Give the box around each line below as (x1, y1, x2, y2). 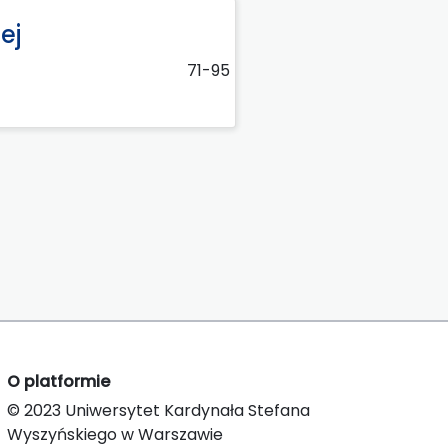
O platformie (7, 369, 110, 393)
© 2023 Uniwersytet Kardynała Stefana (7, 398, 310, 422)
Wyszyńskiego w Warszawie (7, 422, 223, 446)
